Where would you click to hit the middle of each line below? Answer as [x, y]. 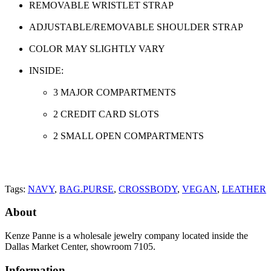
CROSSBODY [148, 189]
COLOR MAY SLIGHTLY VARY [97, 48]
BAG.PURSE [87, 189]
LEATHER [244, 189]
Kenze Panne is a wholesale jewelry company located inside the [126, 236]
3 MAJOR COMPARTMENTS [115, 92]
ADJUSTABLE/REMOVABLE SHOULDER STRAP [136, 27]
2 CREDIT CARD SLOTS [106, 114]
